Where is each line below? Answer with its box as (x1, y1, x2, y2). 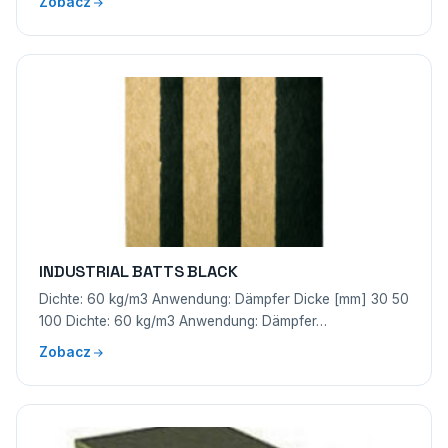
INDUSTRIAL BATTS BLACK (39, 261, 238, 282)
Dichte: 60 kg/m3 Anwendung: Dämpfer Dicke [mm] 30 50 (39, 291, 409, 307)
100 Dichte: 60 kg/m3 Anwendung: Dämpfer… (39, 313, 327, 329)
